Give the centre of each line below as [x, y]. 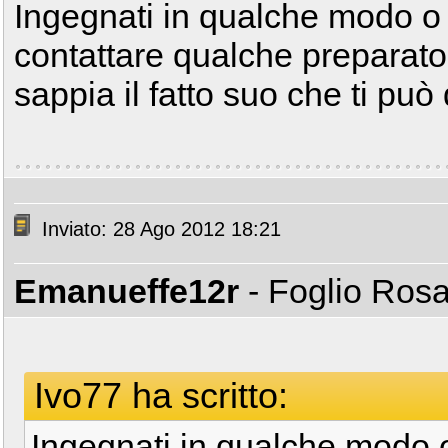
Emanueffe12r [126, 291]
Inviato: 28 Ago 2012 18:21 [158, 229]
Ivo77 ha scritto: [161, 395]
